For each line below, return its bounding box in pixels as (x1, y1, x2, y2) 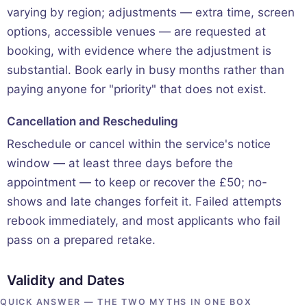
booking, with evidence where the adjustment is (7, 44, 271, 58)
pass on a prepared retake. (7, 233, 156, 247)
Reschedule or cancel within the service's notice (7, 137, 271, 151)
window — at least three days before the (7, 156, 233, 171)
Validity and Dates (7, 272, 125, 289)
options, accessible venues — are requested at (7, 25, 266, 39)
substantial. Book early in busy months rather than (7, 63, 284, 77)
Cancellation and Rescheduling (7, 114, 178, 129)
